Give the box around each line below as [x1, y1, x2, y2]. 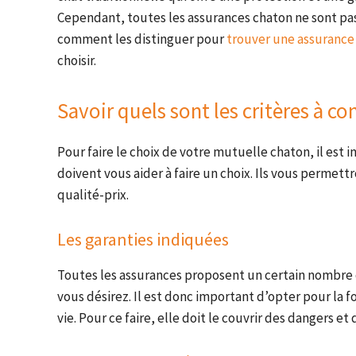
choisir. [57, 52, 96, 70]
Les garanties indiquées [57, 228, 229, 251]
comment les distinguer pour [57, 30, 226, 48]
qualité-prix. [57, 186, 129, 204]
